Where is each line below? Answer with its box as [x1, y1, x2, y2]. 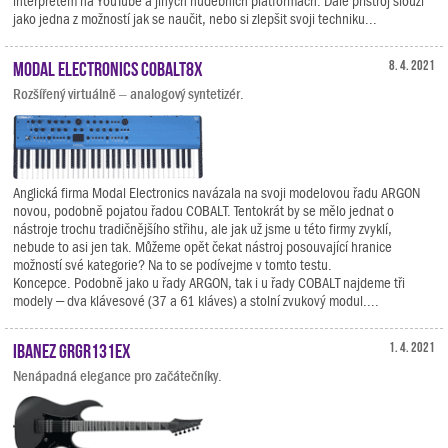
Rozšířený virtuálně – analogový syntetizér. [13, 85, 244, 102]
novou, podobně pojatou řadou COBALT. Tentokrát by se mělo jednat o [13, 203, 394, 220]
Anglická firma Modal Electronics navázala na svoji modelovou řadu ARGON [13, 185, 420, 202]
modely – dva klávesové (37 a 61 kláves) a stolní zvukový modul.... [13, 293, 379, 310]
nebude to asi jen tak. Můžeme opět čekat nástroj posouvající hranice [13, 239, 392, 256]
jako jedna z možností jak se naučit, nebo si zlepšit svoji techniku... [13, 10, 377, 27]
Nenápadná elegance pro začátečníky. [13, 368, 222, 385]
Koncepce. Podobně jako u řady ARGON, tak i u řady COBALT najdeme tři [13, 275, 405, 292]
